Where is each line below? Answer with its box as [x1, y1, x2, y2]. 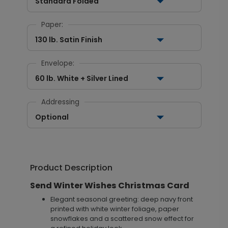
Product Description [30, 162, 112, 174]
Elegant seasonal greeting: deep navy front [50, 194, 193, 204]
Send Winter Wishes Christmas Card [30, 180, 189, 191]
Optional [35, 112, 69, 122]
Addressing [41, 97, 79, 107]
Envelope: [41, 59, 74, 68]
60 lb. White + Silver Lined [35, 73, 128, 83]
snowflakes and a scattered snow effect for [50, 214, 194, 223]
